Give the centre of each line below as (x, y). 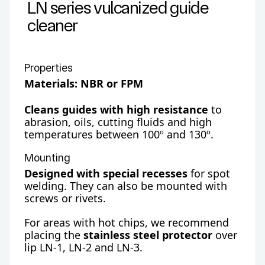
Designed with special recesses (106, 174)
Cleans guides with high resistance (116, 109)
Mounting (47, 158)
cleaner (52, 25)
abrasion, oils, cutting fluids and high (118, 122)
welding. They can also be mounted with (126, 186)
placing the (54, 235)
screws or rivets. (65, 198)
